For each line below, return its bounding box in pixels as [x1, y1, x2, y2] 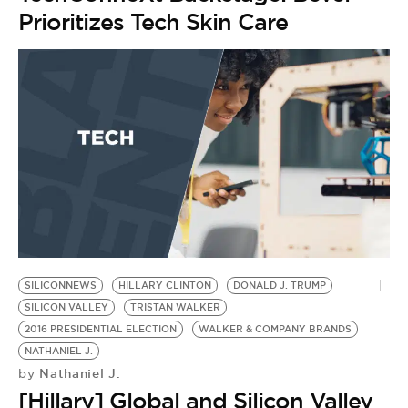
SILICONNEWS [25, 280, 97, 291]
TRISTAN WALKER [130, 301, 220, 313]
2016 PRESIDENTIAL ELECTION [25, 323, 177, 335]
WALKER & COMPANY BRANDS [199, 323, 352, 335]
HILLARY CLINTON [118, 280, 211, 291]
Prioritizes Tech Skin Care [18, 6, 288, 36]
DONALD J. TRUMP [233, 280, 326, 291]
